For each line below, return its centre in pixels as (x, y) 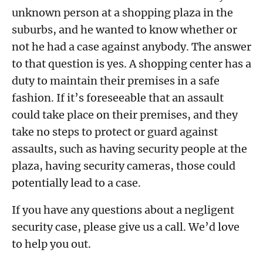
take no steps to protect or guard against (115, 132)
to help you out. (51, 244)
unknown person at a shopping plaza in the (122, 13)
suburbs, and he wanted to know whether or (124, 30)
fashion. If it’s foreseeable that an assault (118, 98)
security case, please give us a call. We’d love (126, 227)
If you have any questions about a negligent (123, 210)
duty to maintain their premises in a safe (116, 81)
